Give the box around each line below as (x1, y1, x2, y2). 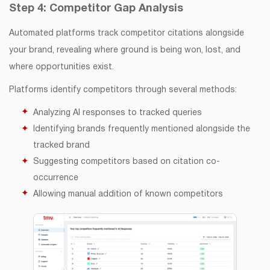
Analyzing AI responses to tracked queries (33, 109, 202, 118)
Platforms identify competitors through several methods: (9, 86, 237, 95)
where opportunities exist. (9, 63, 114, 72)
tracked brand (33, 142, 90, 150)
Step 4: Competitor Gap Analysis (9, 4, 183, 14)
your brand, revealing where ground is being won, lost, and (9, 46, 240, 55)
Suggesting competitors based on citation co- (33, 158, 220, 166)
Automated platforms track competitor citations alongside (9, 30, 244, 38)
